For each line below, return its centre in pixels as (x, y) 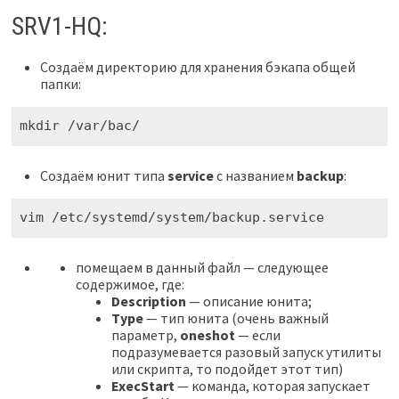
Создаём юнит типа (103, 175)
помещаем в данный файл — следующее (202, 267)
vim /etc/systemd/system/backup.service (171, 217)
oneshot (207, 334)
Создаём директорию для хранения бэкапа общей (197, 66)
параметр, (145, 334)
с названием (255, 175)
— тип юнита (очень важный (236, 318)
